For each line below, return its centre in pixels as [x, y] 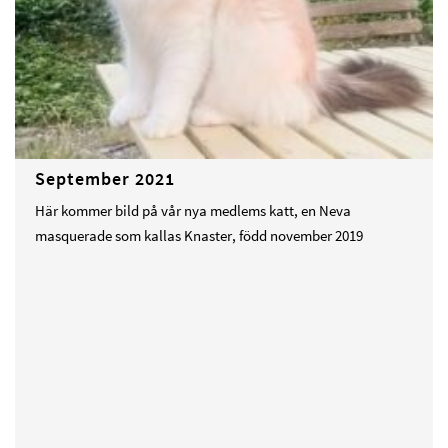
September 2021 [105, 178]
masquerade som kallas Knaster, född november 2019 [199, 235]
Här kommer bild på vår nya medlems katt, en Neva [193, 210]
